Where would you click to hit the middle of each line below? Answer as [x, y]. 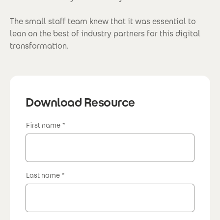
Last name [43, 175]
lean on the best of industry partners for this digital [105, 34]
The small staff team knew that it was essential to [103, 21]
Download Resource [80, 102]
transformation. [39, 46]
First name [43, 125]
